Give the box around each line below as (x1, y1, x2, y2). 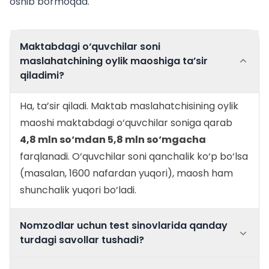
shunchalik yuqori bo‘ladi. (20, 183, 136, 198)
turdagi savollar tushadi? (20, 233, 144, 247)
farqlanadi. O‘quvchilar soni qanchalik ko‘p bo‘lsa (20, 150, 248, 164)
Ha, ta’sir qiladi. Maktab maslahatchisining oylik (20, 99, 238, 113)
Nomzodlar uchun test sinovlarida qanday (20, 219, 228, 233)
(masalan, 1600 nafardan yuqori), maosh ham (20, 166, 233, 181)
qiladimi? (20, 68, 64, 83)
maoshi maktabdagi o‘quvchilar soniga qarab (20, 116, 232, 130)
